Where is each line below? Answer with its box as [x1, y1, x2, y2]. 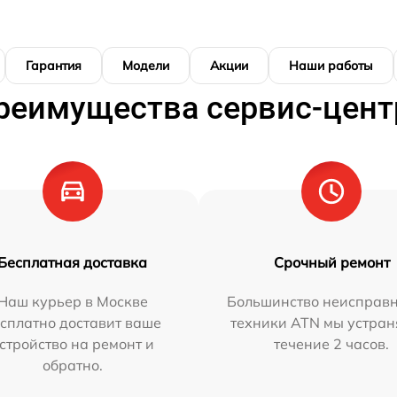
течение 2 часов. [274, 335, 390, 354]
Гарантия [26, 58, 82, 74]
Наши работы [289, 58, 373, 74]
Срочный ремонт [273, 253, 390, 272]
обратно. [42, 356, 103, 375]
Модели [122, 58, 169, 74]
